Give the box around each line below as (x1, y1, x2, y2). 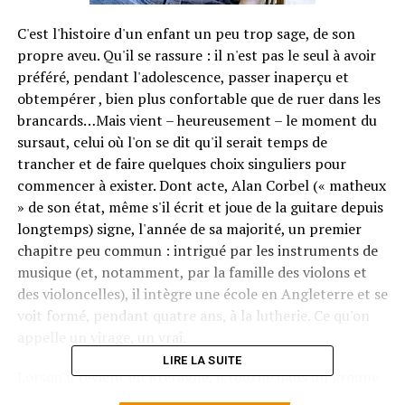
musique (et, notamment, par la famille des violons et (16, 262, 367, 282)
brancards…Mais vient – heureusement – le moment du (16, 110, 377, 130)
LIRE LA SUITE (163, 353, 242, 367)
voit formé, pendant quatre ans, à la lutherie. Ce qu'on (16, 306, 370, 325)
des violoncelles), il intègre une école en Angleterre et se (16, 284, 388, 304)
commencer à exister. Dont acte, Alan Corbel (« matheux (16, 175, 386, 195)
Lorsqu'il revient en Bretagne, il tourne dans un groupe (16, 367, 379, 387)
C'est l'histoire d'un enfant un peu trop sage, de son (16, 24, 355, 43)
